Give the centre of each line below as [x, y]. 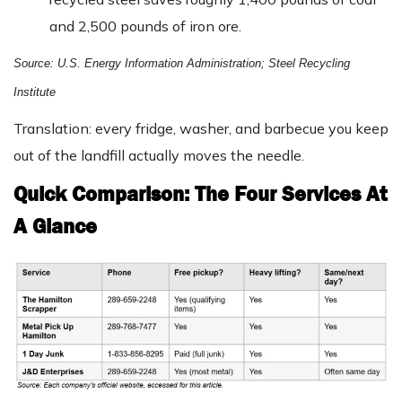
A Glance [55, 227]
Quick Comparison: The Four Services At [200, 194]
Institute [35, 92]
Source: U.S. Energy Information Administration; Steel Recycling [182, 64]
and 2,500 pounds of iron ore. [145, 26]
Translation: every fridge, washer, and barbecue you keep [201, 129]
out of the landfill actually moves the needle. [159, 156]
